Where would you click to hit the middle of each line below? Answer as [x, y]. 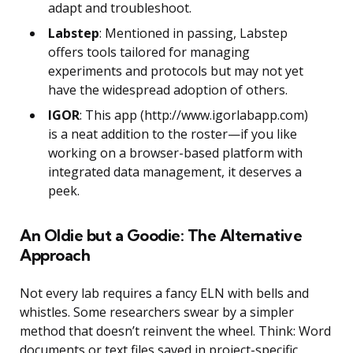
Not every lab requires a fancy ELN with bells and [164, 294]
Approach [55, 255]
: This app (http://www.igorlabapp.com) [194, 115]
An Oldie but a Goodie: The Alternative [161, 236]
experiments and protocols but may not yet [176, 71]
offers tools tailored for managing [149, 52]
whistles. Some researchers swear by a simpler [157, 312]
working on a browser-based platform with [175, 153]
